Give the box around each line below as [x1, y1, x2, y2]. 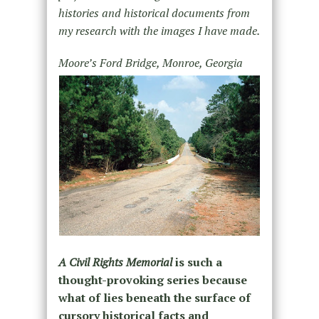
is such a [172, 253, 222, 270]
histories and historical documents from [58, 4, 250, 21]
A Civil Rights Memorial [58, 253, 172, 270]
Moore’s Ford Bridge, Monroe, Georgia [58, 54, 243, 70]
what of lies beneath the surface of [58, 289, 251, 305]
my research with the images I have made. [58, 22, 260, 38]
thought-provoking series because [58, 271, 247, 288]
